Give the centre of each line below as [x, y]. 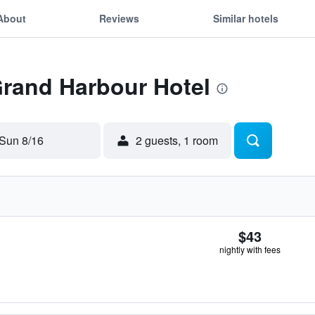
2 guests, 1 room [177, 140]
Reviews [120, 18]
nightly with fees [250, 249]
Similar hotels [245, 18]
